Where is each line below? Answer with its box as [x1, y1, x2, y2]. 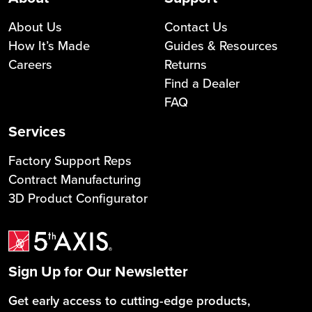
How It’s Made [8, 36, 90, 55]
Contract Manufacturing [8, 170, 141, 189]
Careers [8, 55, 52, 74]
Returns [164, 55, 207, 74]
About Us [8, 17, 62, 36]
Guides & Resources [164, 36, 278, 55]
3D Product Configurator [8, 189, 148, 208]
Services [8, 120, 65, 143]
